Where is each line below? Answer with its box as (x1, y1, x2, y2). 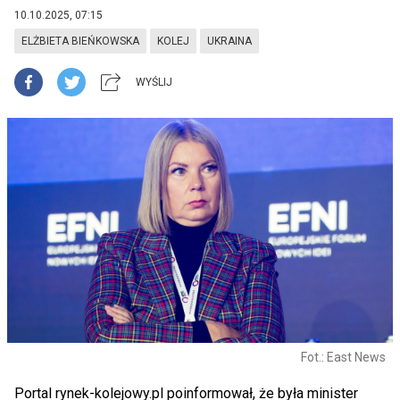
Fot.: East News (301, 350, 386, 364)
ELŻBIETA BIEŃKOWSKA (21, 35, 139, 47)
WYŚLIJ (136, 76, 172, 88)
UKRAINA (207, 35, 252, 47)
